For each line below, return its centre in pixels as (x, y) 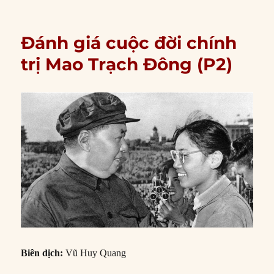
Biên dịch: (43, 253)
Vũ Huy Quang (96, 253)
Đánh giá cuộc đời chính (129, 43)
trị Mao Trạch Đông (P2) (127, 65)
